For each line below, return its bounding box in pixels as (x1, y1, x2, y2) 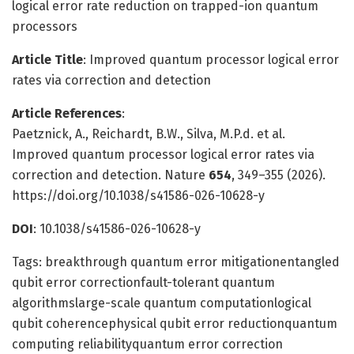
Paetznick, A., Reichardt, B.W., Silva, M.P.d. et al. (12, 126, 285, 141)
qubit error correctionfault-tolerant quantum (12, 274, 275, 290)
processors (12, 18, 77, 34)
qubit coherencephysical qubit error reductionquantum (12, 315, 337, 331)
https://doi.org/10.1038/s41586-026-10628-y (12, 187, 265, 203)
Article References (12, 105, 122, 121)
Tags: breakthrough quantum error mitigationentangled (12, 254, 340, 269)
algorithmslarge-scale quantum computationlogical (12, 295, 311, 311)
